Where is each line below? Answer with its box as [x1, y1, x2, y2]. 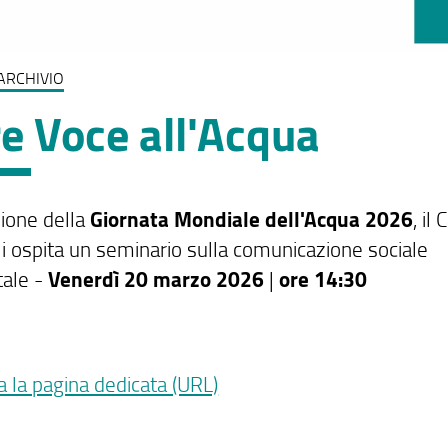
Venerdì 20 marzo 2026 [48, 264, 265, 295]
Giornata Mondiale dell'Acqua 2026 [90, 204, 414, 235]
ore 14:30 [279, 264, 368, 295]
